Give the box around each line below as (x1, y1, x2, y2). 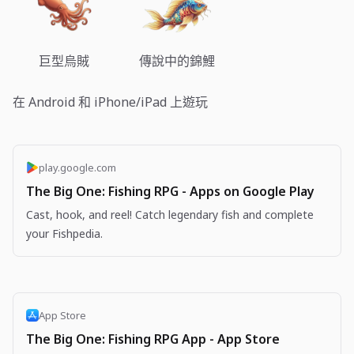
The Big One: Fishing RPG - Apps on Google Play (26, 182, 314, 200)
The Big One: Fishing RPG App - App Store (26, 330, 280, 348)
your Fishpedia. (26, 225, 103, 241)
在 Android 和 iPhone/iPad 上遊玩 (13, 92, 208, 111)
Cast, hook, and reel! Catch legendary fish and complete (26, 206, 314, 222)
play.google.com (39, 160, 116, 175)
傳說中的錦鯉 (138, 51, 215, 70)
